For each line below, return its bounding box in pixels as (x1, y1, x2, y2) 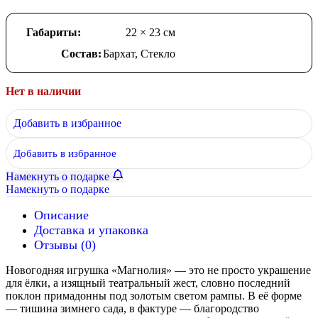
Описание (34, 207, 89, 222)
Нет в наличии (6, 84, 81, 97)
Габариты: (26, 26, 81, 38)
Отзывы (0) (34, 237, 96, 252)
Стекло (141, 47, 175, 60)
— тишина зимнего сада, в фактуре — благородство (6, 302, 259, 314)
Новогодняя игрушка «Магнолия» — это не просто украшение (6, 263, 311, 276)
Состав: (61, 47, 102, 60)
